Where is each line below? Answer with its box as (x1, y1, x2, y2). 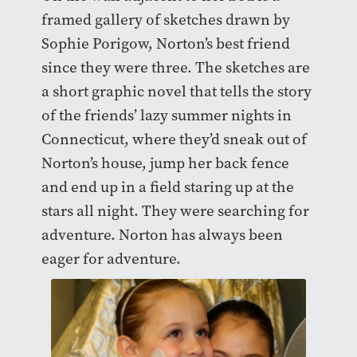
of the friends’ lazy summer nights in (41, 105, 292, 126)
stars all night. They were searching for (41, 201, 309, 222)
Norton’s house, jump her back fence (41, 153, 289, 174)
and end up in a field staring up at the (41, 177, 294, 198)
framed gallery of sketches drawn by (41, 10, 290, 30)
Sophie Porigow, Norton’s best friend (41, 33, 290, 54)
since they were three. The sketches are (41, 57, 310, 78)
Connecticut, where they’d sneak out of (41, 129, 307, 150)
